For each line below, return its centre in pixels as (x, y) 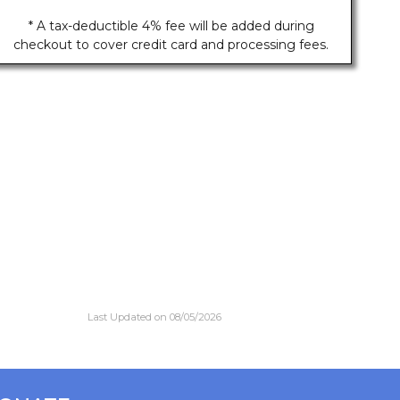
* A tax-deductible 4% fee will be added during (171, 26)
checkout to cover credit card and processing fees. (171, 45)
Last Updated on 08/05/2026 (154, 317)
